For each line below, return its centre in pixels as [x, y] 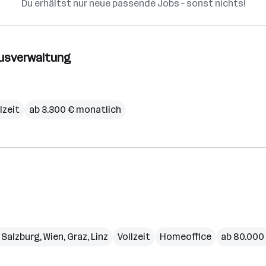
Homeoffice [186, 237]
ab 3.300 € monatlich [75, 110]
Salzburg [20, 237]
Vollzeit [134, 237]
